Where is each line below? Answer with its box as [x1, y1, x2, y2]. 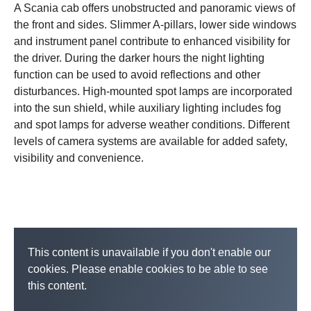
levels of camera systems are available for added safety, [14, 135, 287, 147]
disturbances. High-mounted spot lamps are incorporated [14, 85, 292, 97]
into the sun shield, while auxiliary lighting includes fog [14, 102, 281, 114]
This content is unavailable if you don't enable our [28, 246, 271, 258]
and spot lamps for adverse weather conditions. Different [14, 119, 289, 131]
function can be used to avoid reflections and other [14, 69, 260, 81]
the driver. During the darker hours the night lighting [14, 52, 264, 64]
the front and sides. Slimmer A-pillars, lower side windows [14, 19, 296, 31]
